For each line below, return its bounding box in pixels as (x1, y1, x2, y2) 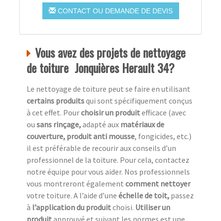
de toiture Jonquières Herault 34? (27, 59, 175, 77)
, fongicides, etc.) (135, 131, 191, 142)
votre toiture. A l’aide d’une (27, 190, 118, 201)
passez (171, 190, 194, 201)
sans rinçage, (37, 119, 82, 130)
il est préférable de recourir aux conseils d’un (27, 143, 176, 153)
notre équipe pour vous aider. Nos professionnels (27, 167, 190, 177)
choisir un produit (81, 108, 142, 118)
